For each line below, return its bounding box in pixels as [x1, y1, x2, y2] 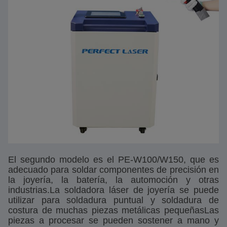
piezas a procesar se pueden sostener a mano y [8, 215, 219, 225]
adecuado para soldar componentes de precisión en [8, 165, 219, 175]
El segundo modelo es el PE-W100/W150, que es [8, 155, 219, 165]
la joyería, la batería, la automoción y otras [8, 175, 219, 185]
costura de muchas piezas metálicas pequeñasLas [8, 205, 219, 215]
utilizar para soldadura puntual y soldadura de [8, 195, 219, 205]
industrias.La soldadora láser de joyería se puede [8, 185, 219, 195]
